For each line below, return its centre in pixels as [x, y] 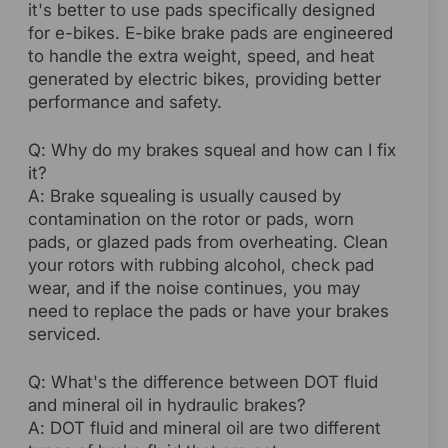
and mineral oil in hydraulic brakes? [167, 404]
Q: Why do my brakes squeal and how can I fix [212, 149]
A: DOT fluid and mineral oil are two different [204, 427]
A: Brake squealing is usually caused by [184, 195]
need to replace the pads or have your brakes [208, 310]
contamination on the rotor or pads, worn [191, 218]
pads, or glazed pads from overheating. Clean [208, 241]
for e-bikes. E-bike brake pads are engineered [210, 32]
